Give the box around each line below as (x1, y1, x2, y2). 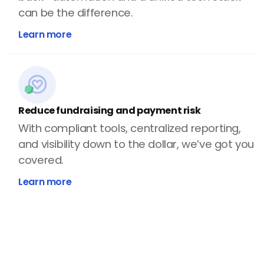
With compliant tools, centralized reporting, (18, 121, 241, 136)
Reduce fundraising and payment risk (18, 104, 201, 118)
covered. (18, 153, 64, 168)
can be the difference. (18, 5, 133, 21)
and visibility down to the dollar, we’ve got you (18, 137, 255, 152)
